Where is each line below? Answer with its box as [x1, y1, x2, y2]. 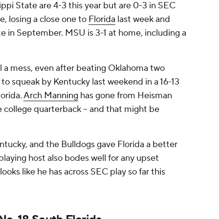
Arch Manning [23, 90, 78, 102]
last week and [115, 14, 170, 25]
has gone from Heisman [78, 90, 172, 102]
